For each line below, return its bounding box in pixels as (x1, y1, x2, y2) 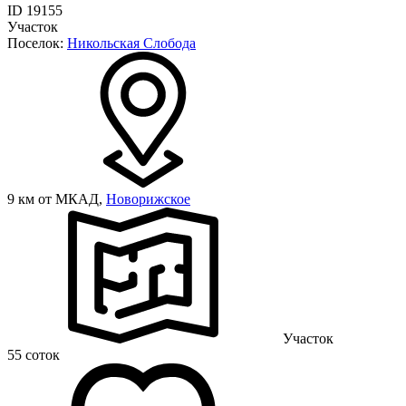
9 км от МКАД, (7, 190, 106, 207)
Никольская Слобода (67, 34, 196, 51)
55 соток (7, 346, 60, 362)
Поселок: (7, 34, 67, 51)
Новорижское (106, 190, 190, 207)
